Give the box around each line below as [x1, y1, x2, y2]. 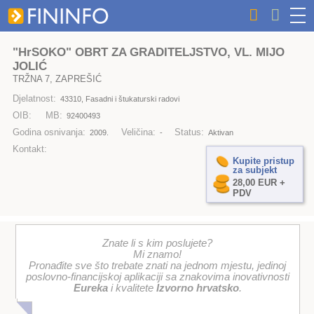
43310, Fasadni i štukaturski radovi [60, 95, 180, 104]
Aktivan [208, 128, 234, 137]
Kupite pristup [232, 155, 294, 166]
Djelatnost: [12, 93, 56, 104]
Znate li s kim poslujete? [102, 238, 213, 250]
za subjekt [232, 164, 277, 175]
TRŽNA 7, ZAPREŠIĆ [12, 73, 102, 84]
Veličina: [121, 127, 156, 138]
